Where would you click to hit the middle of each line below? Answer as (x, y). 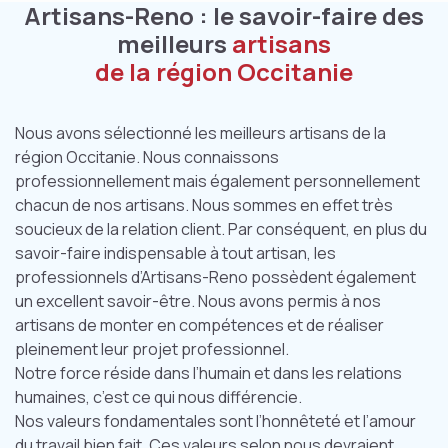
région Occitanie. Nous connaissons (147, 157)
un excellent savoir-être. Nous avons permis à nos (198, 301)
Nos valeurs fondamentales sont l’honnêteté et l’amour (215, 421)
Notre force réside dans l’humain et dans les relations (208, 373)
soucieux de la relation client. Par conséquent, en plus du (221, 229)
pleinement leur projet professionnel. (152, 349)
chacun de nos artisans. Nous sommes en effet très (204, 205)
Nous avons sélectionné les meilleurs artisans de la (200, 133)
